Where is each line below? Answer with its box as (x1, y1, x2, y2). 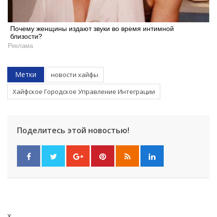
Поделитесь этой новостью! (17, 125, 129, 136)
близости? (10, 32, 42, 41)
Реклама (8, 42, 33, 50)
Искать (177, 22, 208, 34)
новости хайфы (51, 70, 98, 79)
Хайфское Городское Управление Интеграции (13, 87, 155, 96)
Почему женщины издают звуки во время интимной (10, 25, 174, 33)
